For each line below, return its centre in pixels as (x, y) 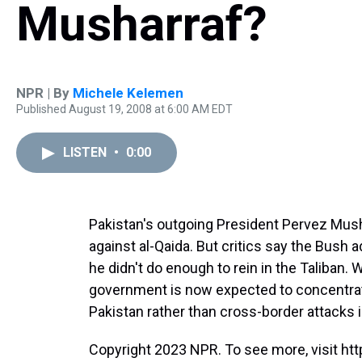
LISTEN (86, 152)
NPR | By (44, 93)
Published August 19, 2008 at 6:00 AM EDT (124, 109)
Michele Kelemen (128, 93)
